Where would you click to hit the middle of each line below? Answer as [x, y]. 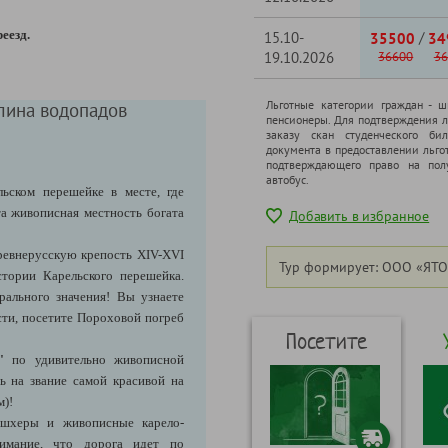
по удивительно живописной [98, 359]
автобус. [287, 179]
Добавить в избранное [359, 216]
